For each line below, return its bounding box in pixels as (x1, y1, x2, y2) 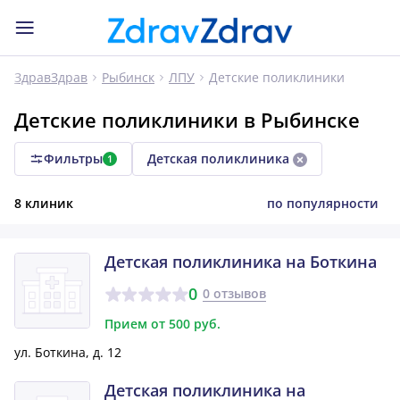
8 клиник (14, 195, 73, 212)
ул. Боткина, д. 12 (14, 343, 121, 361)
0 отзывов (202, 285, 266, 303)
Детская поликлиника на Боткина (104, 251, 377, 272)
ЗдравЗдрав (14, 69, 87, 86)
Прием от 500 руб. (104, 314, 221, 332)
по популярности (267, 195, 379, 212)
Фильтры (44, 150, 103, 167)
